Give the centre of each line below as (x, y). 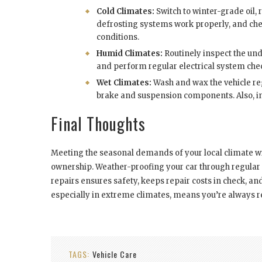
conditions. (118, 37)
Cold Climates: (125, 12)
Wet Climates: (124, 83)
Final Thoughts (98, 124)
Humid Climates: (130, 54)
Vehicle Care (115, 254)
